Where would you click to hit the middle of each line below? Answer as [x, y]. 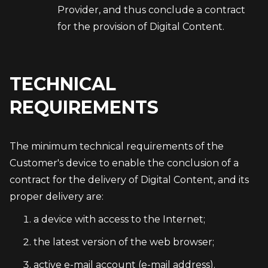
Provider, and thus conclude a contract [151, 10]
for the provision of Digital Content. [142, 27]
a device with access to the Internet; [119, 219]
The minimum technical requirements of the [117, 146]
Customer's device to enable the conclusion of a [124, 163]
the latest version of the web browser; [124, 242]
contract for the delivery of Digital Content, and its [129, 180]
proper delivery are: [57, 197]
